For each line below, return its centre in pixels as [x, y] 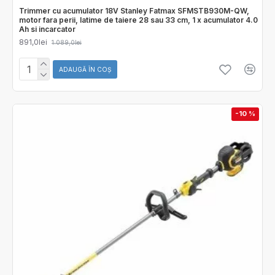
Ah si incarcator [47, 29]
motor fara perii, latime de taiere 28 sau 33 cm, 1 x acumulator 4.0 [138, 20]
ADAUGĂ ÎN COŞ [85, 69]
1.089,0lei [67, 42]
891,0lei [33, 42]
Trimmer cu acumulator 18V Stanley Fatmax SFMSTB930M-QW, [134, 10]
